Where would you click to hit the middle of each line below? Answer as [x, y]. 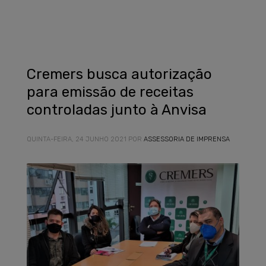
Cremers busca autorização [119, 74]
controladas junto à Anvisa [117, 110]
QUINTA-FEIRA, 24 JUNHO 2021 [77, 139]
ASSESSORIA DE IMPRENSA [187, 139]
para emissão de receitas [110, 92]
